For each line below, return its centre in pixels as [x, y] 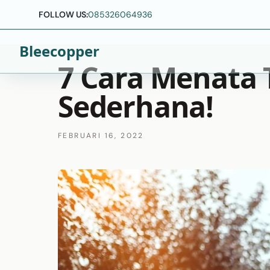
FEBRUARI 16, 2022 [101, 136]
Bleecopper [59, 51]
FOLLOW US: [63, 14]
